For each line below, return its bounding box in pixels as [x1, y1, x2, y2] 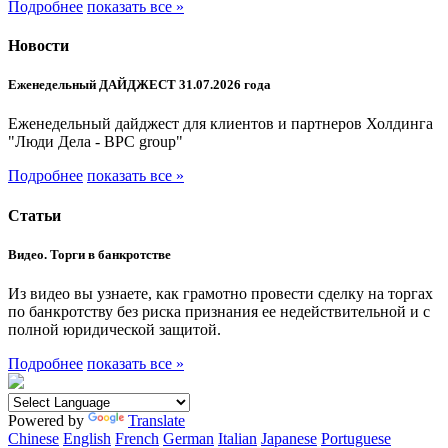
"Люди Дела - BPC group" [8, 133, 183, 151]
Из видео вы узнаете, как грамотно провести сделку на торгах [8, 284, 433, 302]
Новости [8, 36, 69, 54]
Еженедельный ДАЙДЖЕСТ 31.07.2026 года [8, 77, 271, 93]
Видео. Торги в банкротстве [8, 246, 171, 262]
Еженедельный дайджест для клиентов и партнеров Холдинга [8, 115, 433, 133]
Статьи [8, 206, 61, 224]
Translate [128, 411, 185, 429]
